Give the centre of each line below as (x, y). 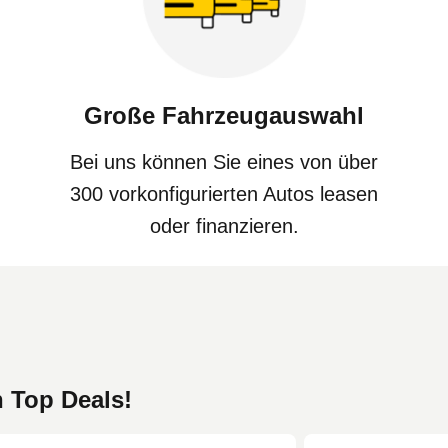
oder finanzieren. (224, 225)
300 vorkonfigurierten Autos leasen (224, 193)
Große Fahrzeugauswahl (224, 115)
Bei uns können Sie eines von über (224, 161)
